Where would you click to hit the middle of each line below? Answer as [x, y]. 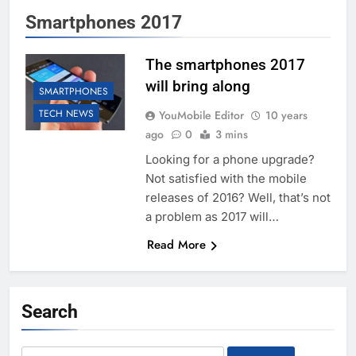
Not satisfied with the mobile [226, 179]
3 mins [231, 135]
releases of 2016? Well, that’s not [238, 198]
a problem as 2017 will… [212, 217]
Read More [176, 245]
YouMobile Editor [201, 116]
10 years [286, 116]
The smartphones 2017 [225, 65]
